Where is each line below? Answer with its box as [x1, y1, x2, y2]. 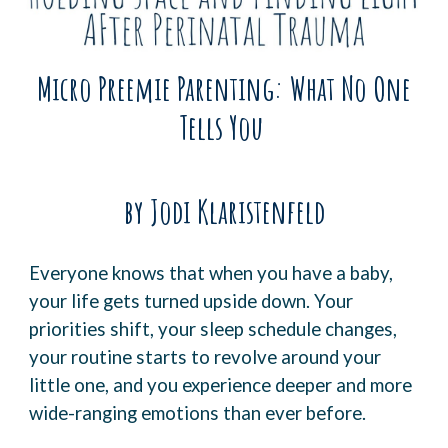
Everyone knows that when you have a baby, [29, 262, 394, 285]
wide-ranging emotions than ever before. [29, 402, 371, 425]
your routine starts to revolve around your [29, 346, 382, 369]
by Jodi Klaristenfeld [123, 190, 325, 233]
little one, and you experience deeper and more [29, 374, 413, 397]
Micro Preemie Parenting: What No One [37, 66, 411, 109]
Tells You [179, 105, 269, 148]
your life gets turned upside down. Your [29, 290, 354, 313]
